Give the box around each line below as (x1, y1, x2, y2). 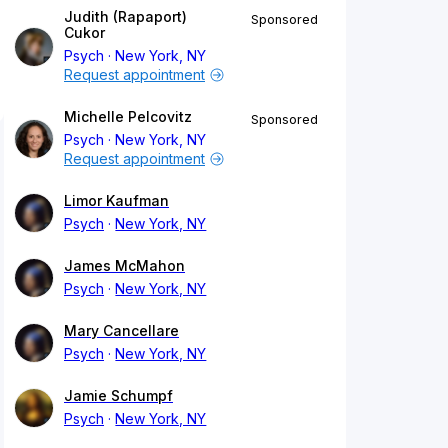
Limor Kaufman (64, 192, 169, 210)
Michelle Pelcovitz (64, 108, 192, 126)
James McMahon (64, 257, 185, 275)
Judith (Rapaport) (64, 8, 187, 26)
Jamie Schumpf (64, 387, 173, 405)
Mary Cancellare (64, 322, 179, 340)
